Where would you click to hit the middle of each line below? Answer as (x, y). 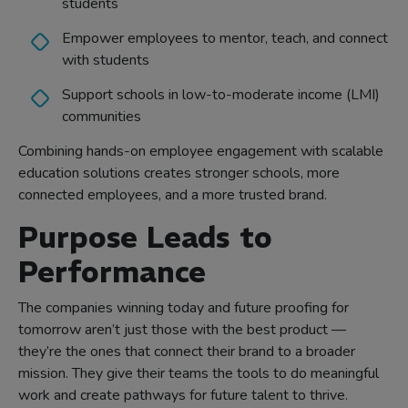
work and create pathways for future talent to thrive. (183, 395)
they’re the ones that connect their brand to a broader (187, 352)
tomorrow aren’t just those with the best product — (182, 330)
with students (106, 60)
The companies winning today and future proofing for (184, 308)
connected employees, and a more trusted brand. (173, 195)
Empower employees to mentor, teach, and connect (225, 38)
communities (102, 117)
